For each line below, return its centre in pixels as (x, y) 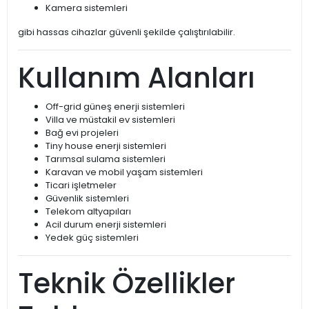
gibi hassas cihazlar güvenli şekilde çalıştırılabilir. (127, 32)
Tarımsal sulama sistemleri (106, 159)
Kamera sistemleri (87, 8)
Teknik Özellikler (127, 284)
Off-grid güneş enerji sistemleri (115, 107)
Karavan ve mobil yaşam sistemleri (124, 172)
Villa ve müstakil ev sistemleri (110, 120)
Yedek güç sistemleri (92, 238)
